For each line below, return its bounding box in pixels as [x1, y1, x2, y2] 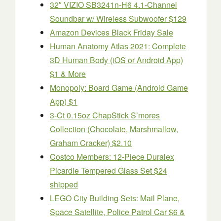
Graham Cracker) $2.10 [50, 137, 132, 148]
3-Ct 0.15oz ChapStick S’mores [50, 110, 160, 121]
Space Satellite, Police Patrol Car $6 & [50, 206, 185, 218]
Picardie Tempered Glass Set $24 [50, 165, 167, 176]
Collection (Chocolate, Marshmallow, [50, 123, 178, 135]
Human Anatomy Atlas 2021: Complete [50, 40, 186, 52]
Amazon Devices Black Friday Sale [50, 27, 173, 38]
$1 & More [50, 68, 86, 79]
